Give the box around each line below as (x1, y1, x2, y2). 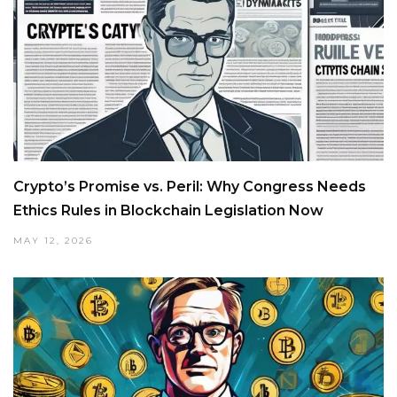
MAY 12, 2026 (13, 235, 93, 247)
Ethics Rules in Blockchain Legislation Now (13, 202, 323, 220)
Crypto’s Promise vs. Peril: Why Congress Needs (13, 178, 366, 196)
